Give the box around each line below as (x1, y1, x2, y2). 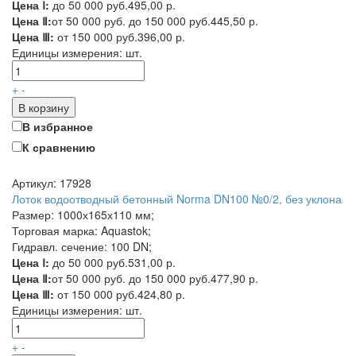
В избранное (22, 118, 93, 134)
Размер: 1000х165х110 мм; (12, 207, 154, 222)
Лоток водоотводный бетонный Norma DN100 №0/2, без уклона (12, 191, 342, 207)
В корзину (18, 99, 69, 115)
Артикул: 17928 (12, 175, 91, 191)
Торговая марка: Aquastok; (12, 222, 151, 238)
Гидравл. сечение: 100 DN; (12, 238, 152, 254)
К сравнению (22, 139, 95, 155)
